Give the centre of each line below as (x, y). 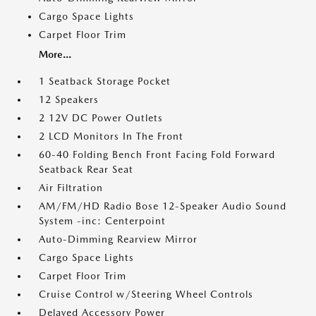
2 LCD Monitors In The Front (111, 136)
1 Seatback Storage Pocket (105, 81)
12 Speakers (69, 99)
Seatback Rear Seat (86, 169)
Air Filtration (71, 188)
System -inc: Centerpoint (102, 221)
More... (55, 54)
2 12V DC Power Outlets (101, 118)
